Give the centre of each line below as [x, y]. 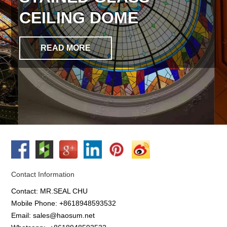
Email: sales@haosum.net [53, 215]
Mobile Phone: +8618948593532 [64, 203]
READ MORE [66, 48]
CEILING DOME [79, 17]
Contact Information [43, 175]
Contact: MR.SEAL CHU [50, 191]
